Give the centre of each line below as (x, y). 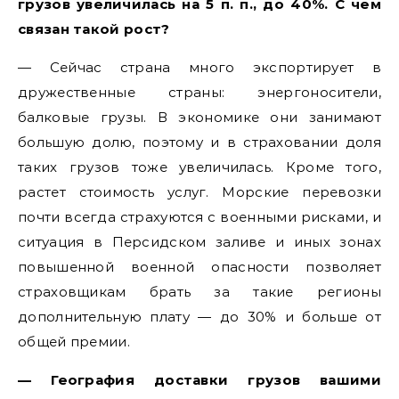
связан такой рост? (94, 28)
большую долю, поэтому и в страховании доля (199, 142)
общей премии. (74, 341)
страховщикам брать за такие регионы (199, 291)
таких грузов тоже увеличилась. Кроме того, (199, 167)
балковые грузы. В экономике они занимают (199, 117)
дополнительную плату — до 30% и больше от (199, 316)
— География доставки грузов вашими (199, 379)
